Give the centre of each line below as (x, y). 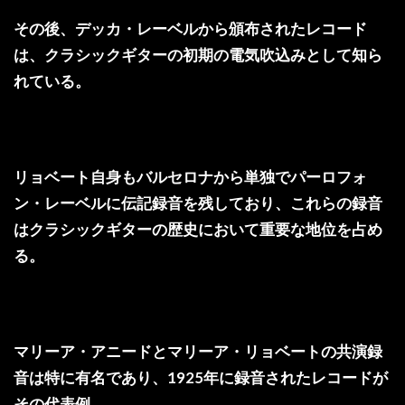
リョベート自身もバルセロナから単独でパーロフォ (190, 176)
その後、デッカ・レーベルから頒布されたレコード (190, 28)
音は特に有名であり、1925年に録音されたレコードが (201, 377)
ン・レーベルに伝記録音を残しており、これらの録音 (198, 202)
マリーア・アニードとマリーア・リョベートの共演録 (198, 351)
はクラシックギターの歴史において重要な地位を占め (198, 229)
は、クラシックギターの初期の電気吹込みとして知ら (198, 54)
